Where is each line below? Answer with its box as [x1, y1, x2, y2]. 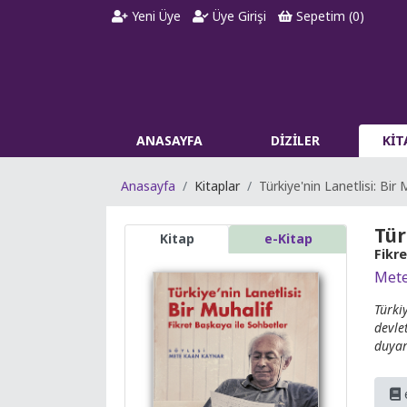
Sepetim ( [292, 7, 352, 25]
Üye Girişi [209, 7, 267, 25]
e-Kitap [263, 229, 313, 247]
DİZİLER [271, 132, 321, 149]
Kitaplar [194, 177, 240, 194]
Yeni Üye [128, 7, 182, 25]
